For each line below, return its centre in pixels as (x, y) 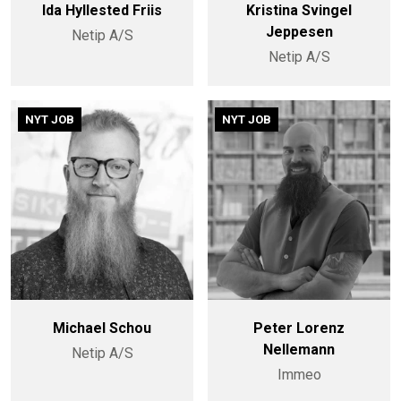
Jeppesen (299, 32)
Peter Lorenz (299, 328)
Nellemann (299, 349)
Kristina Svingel (299, 11)
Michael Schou (102, 328)
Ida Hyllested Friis (102, 11)
